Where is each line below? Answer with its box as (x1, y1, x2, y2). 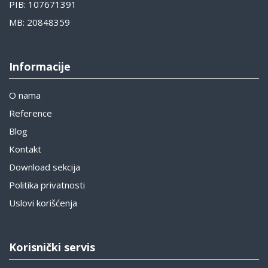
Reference (9, 107, 52, 120)
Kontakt (9, 143, 41, 156)
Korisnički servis (9, 240, 95, 255)
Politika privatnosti (9, 179, 85, 191)
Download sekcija (9, 161, 80, 173)
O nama (9, 89, 41, 102)
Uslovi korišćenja (9, 197, 77, 209)
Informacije (9, 59, 71, 74)
